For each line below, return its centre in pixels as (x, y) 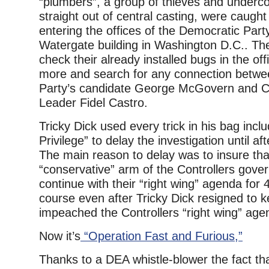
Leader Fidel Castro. (93, 103)
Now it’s (60, 236)
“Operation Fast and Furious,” (162, 236)
